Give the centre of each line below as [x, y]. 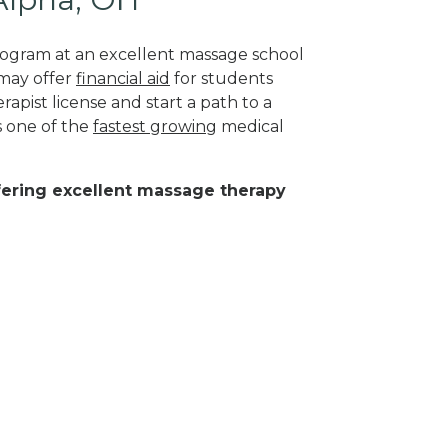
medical [250, 126]
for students [221, 78]
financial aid [123, 78]
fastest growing [155, 126]
